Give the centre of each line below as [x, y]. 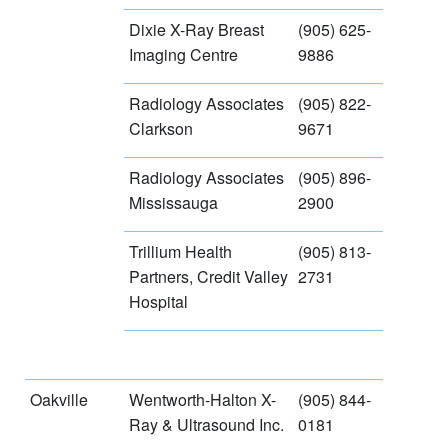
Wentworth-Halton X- [202, 399]
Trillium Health [180, 251]
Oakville [59, 399]
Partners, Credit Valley [208, 276]
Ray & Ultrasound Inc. [206, 424]
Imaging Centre [183, 54]
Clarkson [161, 128]
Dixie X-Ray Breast [196, 29]
